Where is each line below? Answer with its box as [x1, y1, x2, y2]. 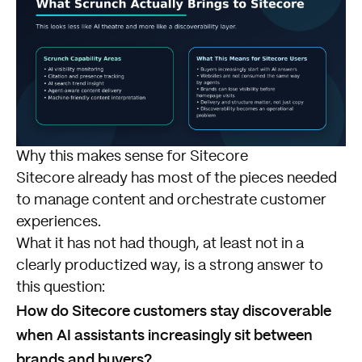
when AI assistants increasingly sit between [16, 325, 313, 344]
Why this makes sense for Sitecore [16, 149, 248, 165]
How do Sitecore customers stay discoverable [16, 301, 331, 320]
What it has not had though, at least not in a [16, 237, 304, 252]
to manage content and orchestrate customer [16, 193, 326, 208]
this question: [16, 280, 105, 296]
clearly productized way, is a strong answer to [16, 259, 323, 274]
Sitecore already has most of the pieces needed [16, 171, 337, 187]
